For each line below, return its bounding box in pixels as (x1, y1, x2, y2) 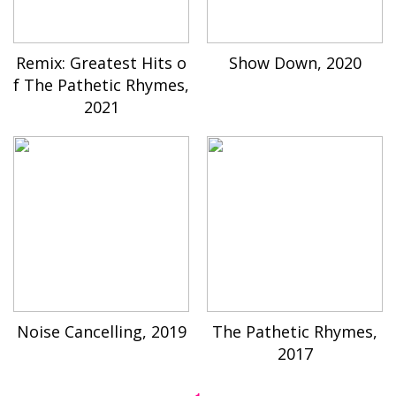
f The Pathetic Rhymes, (13, 73, 189, 95)
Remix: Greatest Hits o (16, 51, 187, 73)
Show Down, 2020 (228, 51, 362, 73)
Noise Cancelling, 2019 (16, 320, 187, 342)
